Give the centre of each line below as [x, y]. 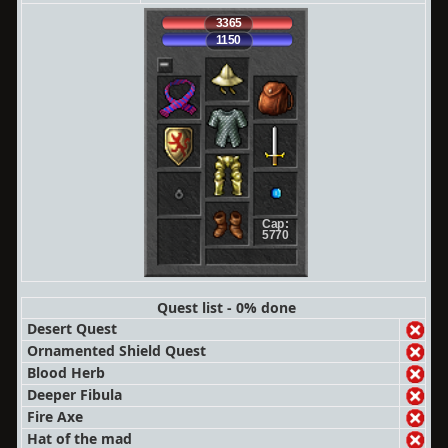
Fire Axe [55, 416]
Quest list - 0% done [226, 307]
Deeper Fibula [75, 394]
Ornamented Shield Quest [117, 350]
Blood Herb [66, 372]
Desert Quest [72, 328]
